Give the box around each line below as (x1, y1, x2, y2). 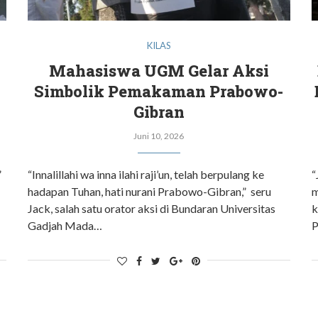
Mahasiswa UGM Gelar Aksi (48, 60, 269, 81)
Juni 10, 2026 (133, 130, 185, 141)
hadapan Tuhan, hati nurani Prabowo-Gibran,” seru (28, 184, 272, 198)
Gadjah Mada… (28, 218, 103, 232)
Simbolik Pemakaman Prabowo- (34, 80, 284, 102)
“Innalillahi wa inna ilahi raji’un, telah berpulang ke (28, 167, 265, 181)
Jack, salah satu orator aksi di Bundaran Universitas (28, 201, 276, 215)
